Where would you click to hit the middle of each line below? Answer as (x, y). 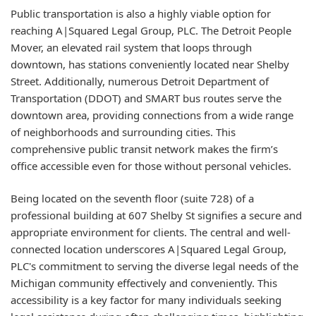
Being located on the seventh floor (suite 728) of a (132, 198)
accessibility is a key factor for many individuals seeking (146, 300)
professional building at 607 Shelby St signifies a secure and (156, 215)
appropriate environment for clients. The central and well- (151, 232)
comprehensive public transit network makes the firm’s (144, 148)
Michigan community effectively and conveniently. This (144, 283)
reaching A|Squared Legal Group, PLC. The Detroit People (151, 30)
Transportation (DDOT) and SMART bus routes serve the (146, 98)
